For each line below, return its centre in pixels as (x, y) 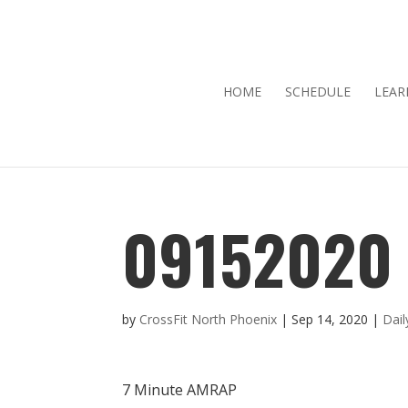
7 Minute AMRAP (180, 389)
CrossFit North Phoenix (209, 319)
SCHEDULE (318, 91)
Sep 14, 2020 (330, 319)
